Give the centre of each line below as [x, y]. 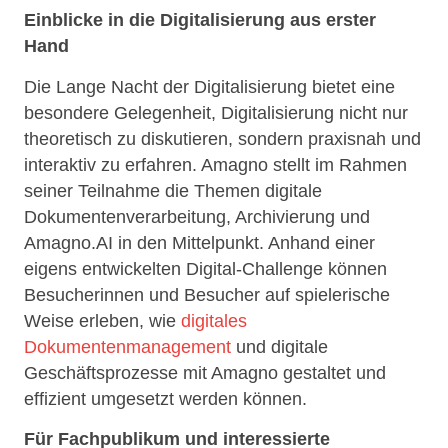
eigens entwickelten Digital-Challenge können [205, 268]
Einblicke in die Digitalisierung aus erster [200, 20]
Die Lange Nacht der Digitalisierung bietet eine [209, 86]
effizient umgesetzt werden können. [165, 398]
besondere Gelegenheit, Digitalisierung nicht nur [216, 112]
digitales [214, 320]
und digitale [279, 346]
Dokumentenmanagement [127, 346]
